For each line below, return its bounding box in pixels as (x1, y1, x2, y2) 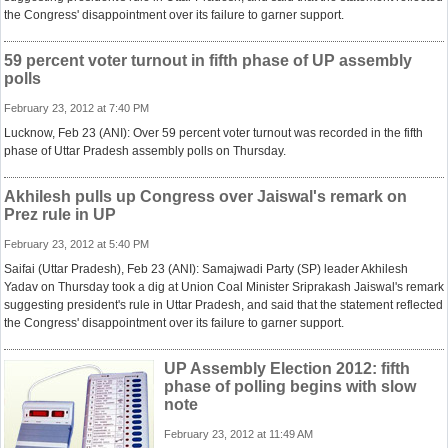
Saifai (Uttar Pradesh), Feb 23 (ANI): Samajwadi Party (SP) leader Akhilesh (4, 262, 408, 276)
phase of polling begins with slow (164, 378, 416, 395)
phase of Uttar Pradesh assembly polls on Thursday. (4, 144, 286, 158)
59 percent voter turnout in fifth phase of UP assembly (4, 52, 412, 69)
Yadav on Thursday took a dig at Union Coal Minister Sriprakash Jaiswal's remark (4, 280, 444, 294)
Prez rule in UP (4, 206, 116, 223)
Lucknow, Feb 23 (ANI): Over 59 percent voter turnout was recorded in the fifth (4, 126, 423, 140)
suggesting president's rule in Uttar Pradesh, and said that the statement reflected (4, 298, 443, 312)
